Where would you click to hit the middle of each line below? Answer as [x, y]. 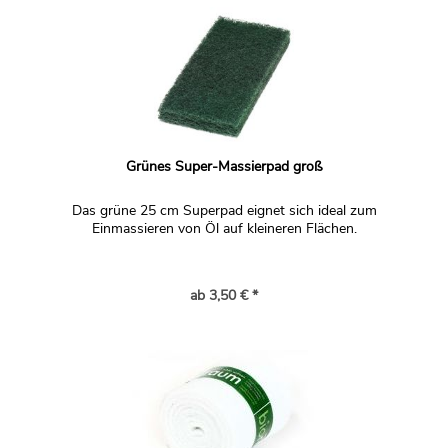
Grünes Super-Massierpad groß [224, 166]
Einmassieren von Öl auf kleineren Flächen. [224, 228]
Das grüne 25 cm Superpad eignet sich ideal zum [224, 210]
